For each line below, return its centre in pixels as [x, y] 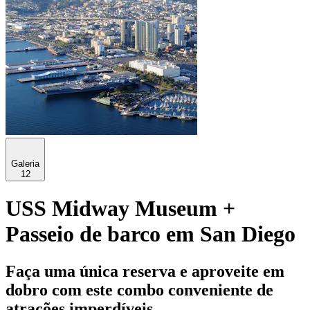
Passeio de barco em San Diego [151, 234]
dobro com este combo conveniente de [139, 290]
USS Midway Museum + [120, 209]
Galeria [25, 164]
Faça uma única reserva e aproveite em [145, 271]
